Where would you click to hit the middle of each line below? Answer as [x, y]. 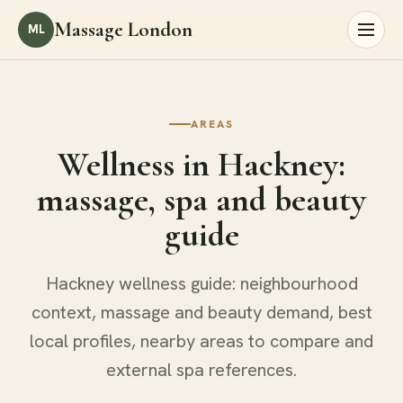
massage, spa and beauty [201, 199]
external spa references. [201, 369]
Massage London [123, 29]
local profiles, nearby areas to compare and [201, 340]
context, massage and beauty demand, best [201, 312]
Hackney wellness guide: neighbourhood [201, 283]
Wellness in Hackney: [201, 164]
